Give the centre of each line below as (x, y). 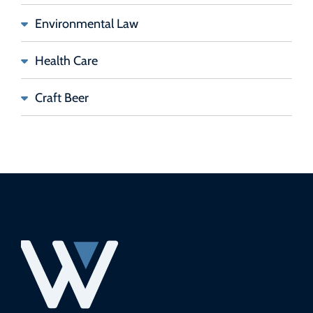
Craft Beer (62, 97)
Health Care (66, 60)
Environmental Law (87, 23)
